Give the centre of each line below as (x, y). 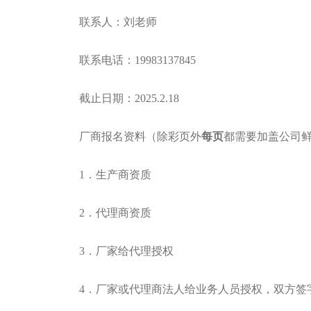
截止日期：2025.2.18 (129, 98)
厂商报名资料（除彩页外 (140, 136)
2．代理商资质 (115, 213)
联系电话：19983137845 (137, 60)
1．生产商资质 (115, 175)
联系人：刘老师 (118, 22)
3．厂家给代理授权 (126, 251)
